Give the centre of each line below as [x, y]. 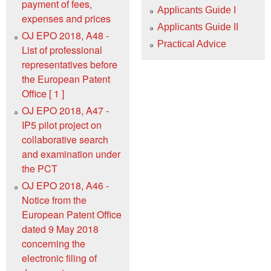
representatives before [70, 65]
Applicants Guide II [198, 27]
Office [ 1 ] [43, 94]
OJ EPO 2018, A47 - [65, 111]
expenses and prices [66, 19]
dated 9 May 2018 [60, 229]
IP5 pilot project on [62, 125]
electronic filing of [59, 258]
